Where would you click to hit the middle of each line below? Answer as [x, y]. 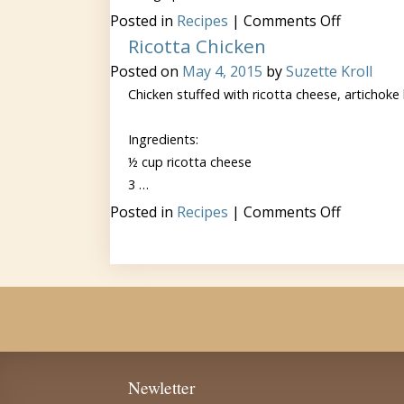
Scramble [371, 49]
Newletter [161, 387]
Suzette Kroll [329, 71]
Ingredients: [163, 139]
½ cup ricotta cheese [190, 162]
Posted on [146, 71]
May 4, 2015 [222, 71]
